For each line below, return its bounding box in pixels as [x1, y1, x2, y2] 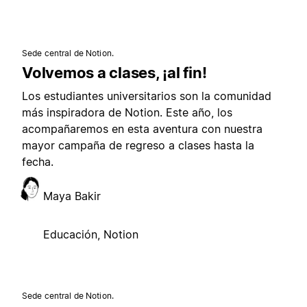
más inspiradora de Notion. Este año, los [22, 106, 232, 119]
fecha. [22, 155, 53, 169]
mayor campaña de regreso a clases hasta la [22, 138, 254, 152]
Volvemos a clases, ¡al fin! [22, 64, 207, 82]
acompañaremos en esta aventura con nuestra [22, 122, 262, 136]
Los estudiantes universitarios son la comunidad [22, 89, 271, 103]
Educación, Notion [43, 228, 138, 241]
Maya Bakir [43, 189, 101, 203]
